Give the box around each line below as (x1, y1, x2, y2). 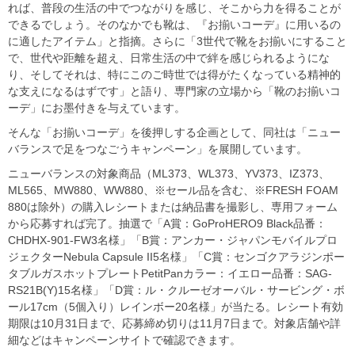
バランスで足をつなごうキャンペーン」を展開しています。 (8, 142, 307, 155)
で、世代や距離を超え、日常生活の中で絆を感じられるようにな (8, 51, 330, 64)
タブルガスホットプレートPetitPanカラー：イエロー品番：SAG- (8, 266, 332, 280)
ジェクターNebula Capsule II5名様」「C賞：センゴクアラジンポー (8, 250, 345, 263)
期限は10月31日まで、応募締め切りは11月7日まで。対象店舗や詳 (8, 316, 341, 330)
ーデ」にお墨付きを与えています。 (8, 101, 185, 114)
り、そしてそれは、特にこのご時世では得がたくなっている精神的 (8, 67, 341, 81)
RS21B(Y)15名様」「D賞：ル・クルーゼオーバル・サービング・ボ (8, 283, 345, 296)
